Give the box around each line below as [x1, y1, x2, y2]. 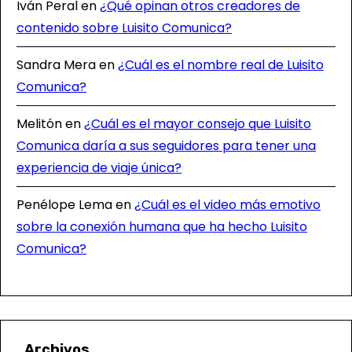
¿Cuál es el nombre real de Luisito [118, 56, 324, 74]
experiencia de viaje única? [16, 159, 181, 177]
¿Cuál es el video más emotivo [134, 196, 321, 214]
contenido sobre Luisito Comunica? [16, 19, 232, 37]
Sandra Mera [16, 56, 96, 74]
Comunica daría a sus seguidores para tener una [16, 137, 316, 155]
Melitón [16, 115, 62, 133]
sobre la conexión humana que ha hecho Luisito [16, 218, 307, 236]
